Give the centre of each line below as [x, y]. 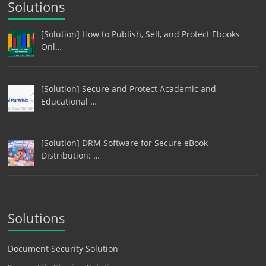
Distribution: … [70, 156]
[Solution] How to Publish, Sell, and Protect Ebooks [140, 34]
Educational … [69, 101]
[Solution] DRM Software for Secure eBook [124, 143]
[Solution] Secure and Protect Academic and [128, 88]
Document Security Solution [63, 249]
